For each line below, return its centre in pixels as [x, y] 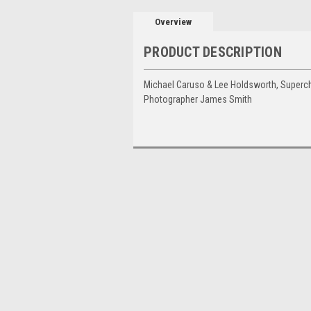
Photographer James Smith [198, 99]
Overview [174, 22]
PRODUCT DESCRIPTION [213, 52]
